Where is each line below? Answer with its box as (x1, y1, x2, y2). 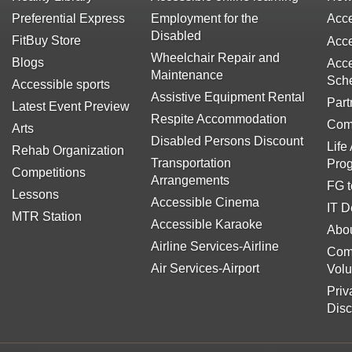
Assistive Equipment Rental (150, 90, 305, 104)
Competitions (11, 165, 86, 179)
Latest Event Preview (11, 99, 130, 113)
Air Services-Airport (150, 261, 259, 275)
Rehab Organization (11, 143, 124, 157)
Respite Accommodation (150, 112, 287, 126)
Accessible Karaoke (150, 217, 262, 231)
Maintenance (150, 68, 223, 82)
